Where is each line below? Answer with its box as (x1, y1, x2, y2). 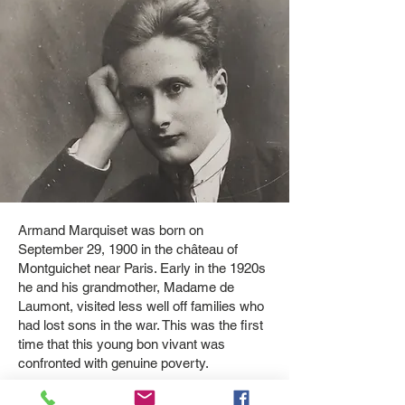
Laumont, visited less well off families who (18, 298, 264, 314)
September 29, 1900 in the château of (18, 241, 238, 257)
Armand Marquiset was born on (18, 222, 203, 238)
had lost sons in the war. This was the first (18, 317, 263, 333)
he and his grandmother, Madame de (18, 279, 234, 295)
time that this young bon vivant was (18, 336, 225, 352)
